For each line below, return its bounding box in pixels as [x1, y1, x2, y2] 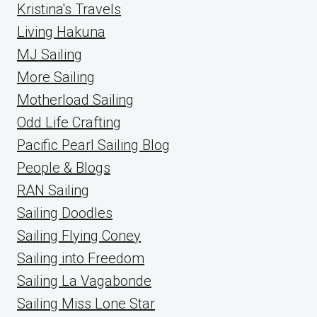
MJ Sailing [17, 46, 82, 63]
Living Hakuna [17, 23, 105, 40]
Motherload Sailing [17, 91, 134, 108]
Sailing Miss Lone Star [17, 295, 155, 312]
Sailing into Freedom [17, 250, 144, 267]
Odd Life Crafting [17, 114, 121, 131]
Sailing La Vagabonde [17, 272, 151, 289]
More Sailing [17, 69, 95, 86]
